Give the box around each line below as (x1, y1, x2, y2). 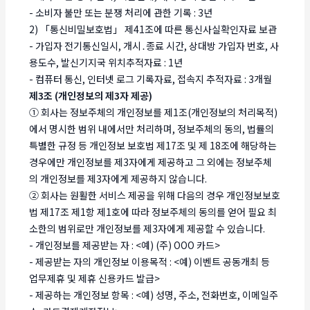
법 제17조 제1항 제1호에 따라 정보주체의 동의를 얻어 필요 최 (29, 204, 277, 219)
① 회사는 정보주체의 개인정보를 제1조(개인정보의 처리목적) (29, 104, 278, 119)
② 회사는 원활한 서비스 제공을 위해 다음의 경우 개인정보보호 (29, 188, 281, 202)
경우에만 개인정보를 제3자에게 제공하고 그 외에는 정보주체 (29, 154, 273, 169)
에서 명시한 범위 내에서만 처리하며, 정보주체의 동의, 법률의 (29, 121, 275, 136)
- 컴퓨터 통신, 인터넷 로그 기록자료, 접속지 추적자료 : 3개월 (29, 71, 273, 86)
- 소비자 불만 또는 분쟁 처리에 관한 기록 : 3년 (29, 5, 213, 19)
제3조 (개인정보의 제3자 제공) (29, 88, 153, 102)
